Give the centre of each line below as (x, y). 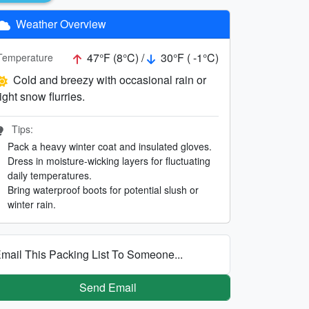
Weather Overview (60, 23)
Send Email (108, 287)
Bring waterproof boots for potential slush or (103, 189)
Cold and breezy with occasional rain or (110, 79)
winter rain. (32, 204)
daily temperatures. (50, 175)
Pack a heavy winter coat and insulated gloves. (110, 146)
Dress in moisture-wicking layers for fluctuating (109, 160)
